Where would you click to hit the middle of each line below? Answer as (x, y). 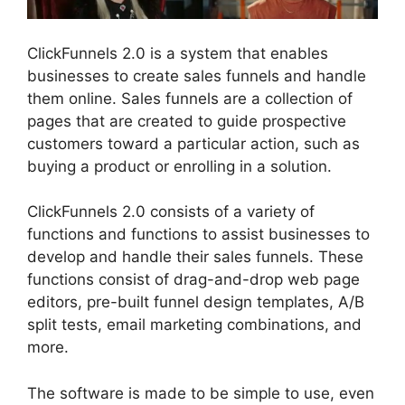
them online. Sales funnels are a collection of (190, 98)
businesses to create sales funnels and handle (197, 75)
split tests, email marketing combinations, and (194, 325)
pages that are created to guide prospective (187, 121)
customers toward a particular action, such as (193, 143)
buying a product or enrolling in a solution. (179, 166)
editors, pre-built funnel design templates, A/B (196, 302)
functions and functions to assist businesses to (198, 235)
